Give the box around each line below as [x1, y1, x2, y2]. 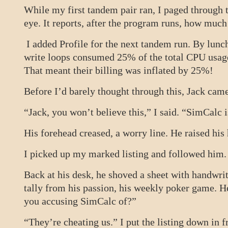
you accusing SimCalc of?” [24, 195, 136, 207]
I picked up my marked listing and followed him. [24, 148, 226, 159]
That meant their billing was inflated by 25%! [24, 65, 213, 76]
